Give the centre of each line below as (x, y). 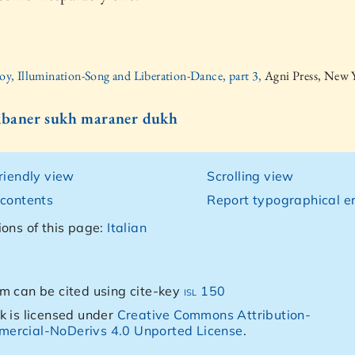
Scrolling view (250, 176)
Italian (127, 227)
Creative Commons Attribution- (214, 315)
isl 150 (204, 291)
